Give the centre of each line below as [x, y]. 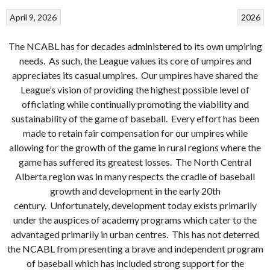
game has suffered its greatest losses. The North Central [135, 162]
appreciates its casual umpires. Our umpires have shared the [135, 75]
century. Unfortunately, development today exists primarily [135, 205]
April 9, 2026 [33, 17]
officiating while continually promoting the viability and [135, 104]
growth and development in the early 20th [135, 190]
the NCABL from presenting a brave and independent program [135, 248]
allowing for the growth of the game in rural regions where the [135, 147]
